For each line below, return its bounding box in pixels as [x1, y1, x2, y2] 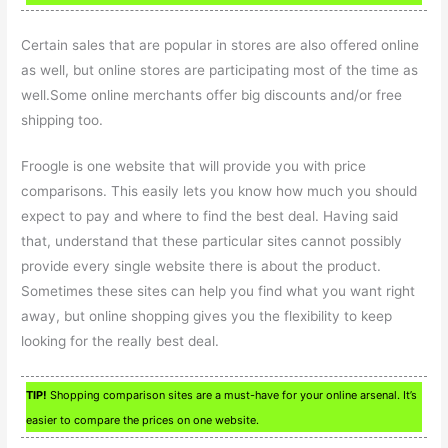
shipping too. [21, 111, 104, 128]
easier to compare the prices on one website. [26, 413, 260, 428]
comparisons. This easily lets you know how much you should [21, 183, 418, 200]
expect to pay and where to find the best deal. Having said [21, 208, 399, 225]
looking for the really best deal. [21, 333, 220, 350]
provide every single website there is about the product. [21, 258, 382, 275]
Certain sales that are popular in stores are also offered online [21, 36, 420, 53]
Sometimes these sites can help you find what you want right [21, 283, 416, 300]
